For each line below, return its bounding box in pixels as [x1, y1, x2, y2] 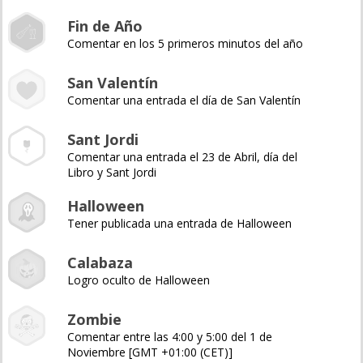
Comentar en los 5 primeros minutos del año [67, 36, 303, 51]
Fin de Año [67, 16, 143, 36]
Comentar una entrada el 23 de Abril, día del [67, 149, 297, 164]
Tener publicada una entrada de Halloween [67, 216, 292, 231]
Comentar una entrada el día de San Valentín [67, 92, 301, 108]
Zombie [67, 310, 122, 329]
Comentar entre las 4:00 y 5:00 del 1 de [67, 329, 272, 344]
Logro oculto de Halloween [67, 272, 210, 288]
